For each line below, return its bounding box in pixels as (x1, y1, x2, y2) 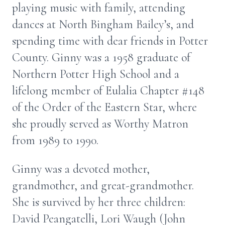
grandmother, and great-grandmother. (12, 178, 194, 193)
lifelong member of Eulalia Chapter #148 (12, 83, 204, 98)
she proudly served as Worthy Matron (12, 117, 188, 131)
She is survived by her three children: (12, 195, 185, 209)
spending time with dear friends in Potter (12, 34, 208, 48)
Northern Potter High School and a (12, 67, 179, 81)
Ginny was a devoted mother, (12, 162, 150, 176)
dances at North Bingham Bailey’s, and (12, 17, 194, 32)
